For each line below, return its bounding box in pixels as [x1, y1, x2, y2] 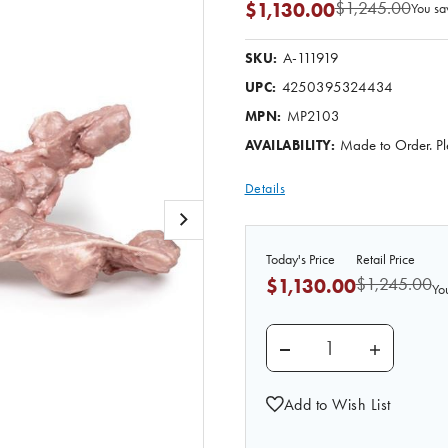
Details [244, 180, 285, 197]
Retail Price [355, 251, 415, 268]
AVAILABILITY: [244, 137, 335, 154]
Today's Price [265, 251, 335, 268]
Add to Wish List [283, 394, 391, 414]
